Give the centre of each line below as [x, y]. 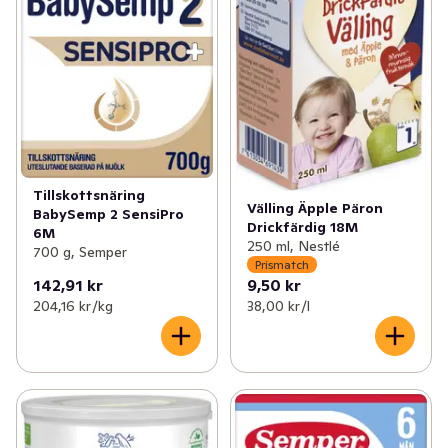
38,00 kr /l [278, 306]
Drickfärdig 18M [302, 227]
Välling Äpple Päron [314, 208]
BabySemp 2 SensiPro [108, 214]
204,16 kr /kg [73, 306]
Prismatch [281, 264]
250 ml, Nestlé [293, 246]
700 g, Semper [80, 252]
